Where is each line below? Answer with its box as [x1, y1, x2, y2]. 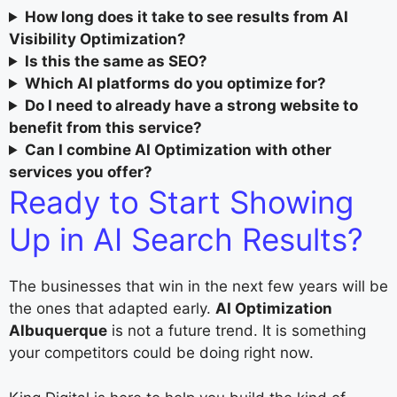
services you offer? [9, 163, 152, 182]
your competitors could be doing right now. [9, 344, 314, 362]
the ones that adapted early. [9, 300, 215, 318]
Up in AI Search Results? [9, 221, 363, 259]
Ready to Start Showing [9, 183, 354, 222]
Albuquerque [9, 322, 107, 340]
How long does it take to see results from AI [25, 8, 349, 27]
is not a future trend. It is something [107, 322, 366, 340]
